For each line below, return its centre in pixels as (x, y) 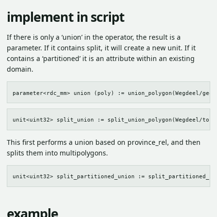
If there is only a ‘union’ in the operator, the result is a (94, 37)
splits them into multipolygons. (57, 153)
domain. (20, 69)
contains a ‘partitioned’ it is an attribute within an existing (101, 59)
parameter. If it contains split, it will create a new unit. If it (101, 48)
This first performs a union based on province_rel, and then (104, 142)
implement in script (66, 17)
